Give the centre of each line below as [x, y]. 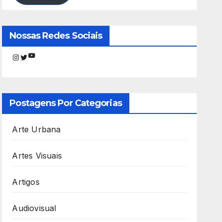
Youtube [44, 55]
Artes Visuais [37, 155]
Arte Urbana [36, 129]
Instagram [31, 57]
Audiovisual [34, 208]
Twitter [33, 57]
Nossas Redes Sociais [56, 35]
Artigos [26, 182]
